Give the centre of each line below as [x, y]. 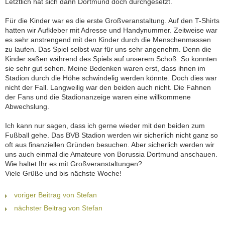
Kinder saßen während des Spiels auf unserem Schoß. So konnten [111, 59]
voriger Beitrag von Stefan [55, 195]
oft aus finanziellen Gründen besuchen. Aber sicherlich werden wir [110, 145]
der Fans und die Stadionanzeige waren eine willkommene [98, 97]
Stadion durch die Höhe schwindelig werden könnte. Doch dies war [111, 78]
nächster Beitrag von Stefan [58, 208]
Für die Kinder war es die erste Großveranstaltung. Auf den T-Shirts [112, 21]
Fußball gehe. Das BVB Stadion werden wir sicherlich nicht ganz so [111, 135]
